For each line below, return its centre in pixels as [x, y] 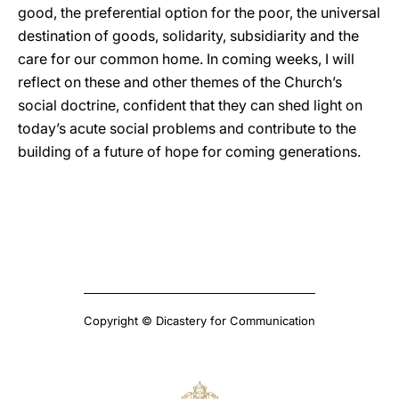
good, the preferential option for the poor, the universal [199, 12]
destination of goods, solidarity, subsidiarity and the [188, 36]
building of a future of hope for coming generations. [189, 151]
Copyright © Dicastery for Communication [199, 321]
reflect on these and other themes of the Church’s [180, 82]
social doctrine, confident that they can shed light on [190, 105]
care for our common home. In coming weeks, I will [186, 59]
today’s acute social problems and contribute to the [187, 128]
